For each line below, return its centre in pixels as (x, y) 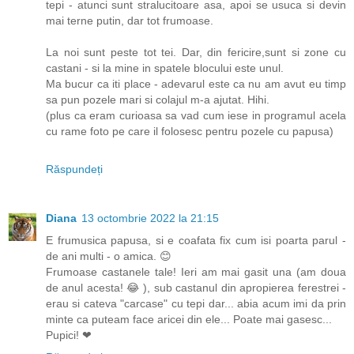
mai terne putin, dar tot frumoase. (130, 21)
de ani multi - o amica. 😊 (109, 256)
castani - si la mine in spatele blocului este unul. (165, 68)
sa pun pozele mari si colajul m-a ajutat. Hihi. (158, 100)
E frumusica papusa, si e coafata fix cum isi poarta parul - (196, 241)
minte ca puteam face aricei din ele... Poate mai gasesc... (189, 320)
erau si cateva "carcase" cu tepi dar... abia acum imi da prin (196, 304)
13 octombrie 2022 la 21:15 (150, 218)
